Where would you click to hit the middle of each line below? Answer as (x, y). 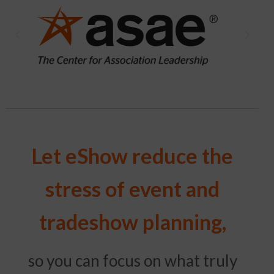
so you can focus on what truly (132, 261)
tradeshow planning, (132, 222)
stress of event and (132, 189)
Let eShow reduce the (132, 156)
